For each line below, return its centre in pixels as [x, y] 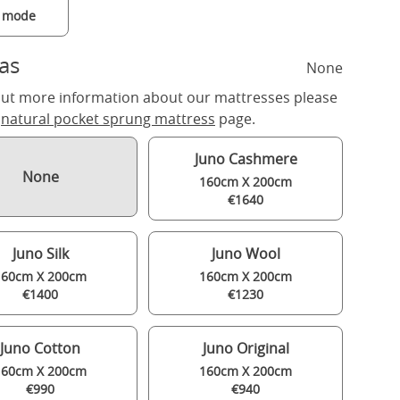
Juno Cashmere [246, 159]
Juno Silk [40, 254]
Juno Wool [246, 254]
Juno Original [246, 349]
